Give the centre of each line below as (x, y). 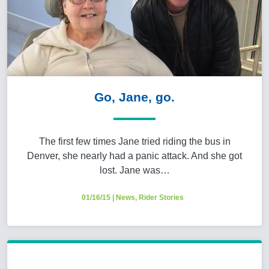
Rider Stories (161, 197)
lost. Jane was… (134, 170)
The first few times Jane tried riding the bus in (134, 141)
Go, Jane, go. (134, 97)
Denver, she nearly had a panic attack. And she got (134, 156)
